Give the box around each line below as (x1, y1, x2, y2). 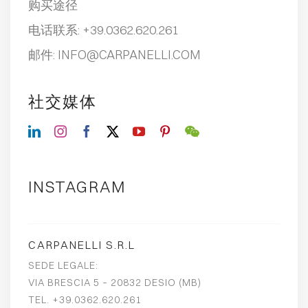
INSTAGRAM (28, 177, 126, 197)
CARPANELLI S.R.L (28, 238, 136, 252)
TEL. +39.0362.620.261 (28, 294, 142, 307)
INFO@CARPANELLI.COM (58, 46, 201, 63)
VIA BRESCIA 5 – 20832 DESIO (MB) (28, 276, 202, 289)
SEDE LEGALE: (28, 259, 99, 272)
